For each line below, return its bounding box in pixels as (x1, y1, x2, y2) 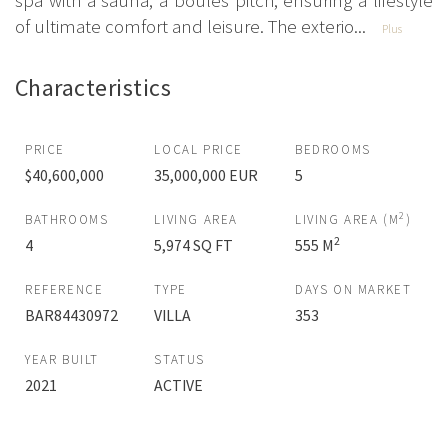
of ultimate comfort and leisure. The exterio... (15, 14, 366, 39)
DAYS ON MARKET (294, 280, 412, 298)
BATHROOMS (25, 210, 109, 228)
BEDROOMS (294, 140, 371, 158)
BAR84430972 (25, 304, 118, 325)
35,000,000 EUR (154, 164, 259, 185)
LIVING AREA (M (294, 210, 400, 228)
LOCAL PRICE (154, 140, 244, 158)
